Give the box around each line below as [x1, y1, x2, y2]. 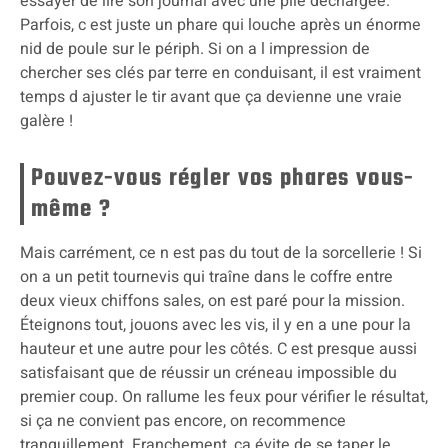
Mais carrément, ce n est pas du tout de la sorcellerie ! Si [20, 241, 422, 266]
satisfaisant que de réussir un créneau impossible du [20, 361, 397, 386]
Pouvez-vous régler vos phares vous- [31, 160, 415, 198]
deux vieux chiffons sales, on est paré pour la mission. [20, 289, 405, 314]
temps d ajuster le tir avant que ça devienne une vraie [20, 85, 402, 110]
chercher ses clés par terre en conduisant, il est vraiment [20, 61, 421, 86]
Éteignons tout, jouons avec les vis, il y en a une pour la [20, 313, 411, 338]
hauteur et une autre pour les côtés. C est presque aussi [20, 337, 417, 362]
